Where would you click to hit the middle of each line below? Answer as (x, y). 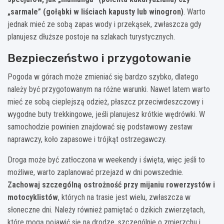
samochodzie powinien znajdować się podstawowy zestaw (100, 126)
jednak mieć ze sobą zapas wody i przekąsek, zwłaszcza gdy (104, 24)
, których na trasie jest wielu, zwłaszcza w (124, 197)
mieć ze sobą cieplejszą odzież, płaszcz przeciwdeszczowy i (105, 101)
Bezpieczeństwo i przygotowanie (99, 58)
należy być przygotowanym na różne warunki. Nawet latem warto (109, 89)
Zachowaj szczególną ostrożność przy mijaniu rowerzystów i (111, 184)
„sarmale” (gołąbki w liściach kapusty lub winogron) (95, 11)
